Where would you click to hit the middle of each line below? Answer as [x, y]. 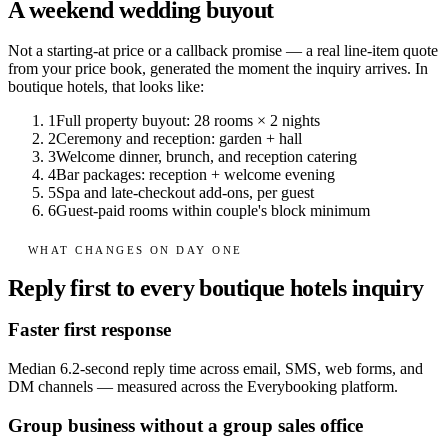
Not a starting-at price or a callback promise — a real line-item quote [223, 51]
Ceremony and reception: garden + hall [179, 139]
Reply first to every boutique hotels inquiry [216, 287]
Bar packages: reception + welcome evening [195, 175]
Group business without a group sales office [185, 425]
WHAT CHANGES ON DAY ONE [135, 249]
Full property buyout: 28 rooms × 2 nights [188, 121]
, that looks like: [154, 87]
